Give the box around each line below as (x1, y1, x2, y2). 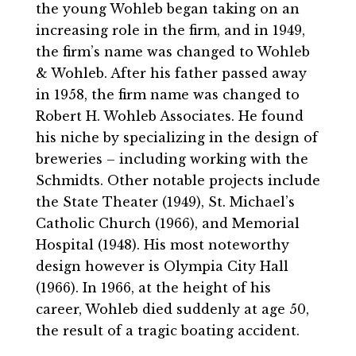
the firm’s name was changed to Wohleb (35, 44, 310, 60)
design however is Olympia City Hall (35, 258, 288, 275)
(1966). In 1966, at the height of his (35, 280, 271, 296)
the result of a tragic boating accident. (35, 323, 300, 339)
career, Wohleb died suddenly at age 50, (35, 301, 309, 318)
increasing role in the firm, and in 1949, (35, 22, 305, 39)
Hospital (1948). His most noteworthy (35, 237, 289, 253)
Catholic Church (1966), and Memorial (35, 215, 300, 232)
